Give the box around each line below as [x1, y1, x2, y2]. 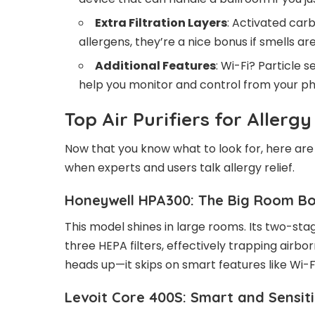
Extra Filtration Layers [95, 15, 227, 31]
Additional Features [95, 58, 216, 74]
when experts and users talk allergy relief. [65, 160, 295, 176]
